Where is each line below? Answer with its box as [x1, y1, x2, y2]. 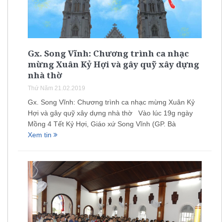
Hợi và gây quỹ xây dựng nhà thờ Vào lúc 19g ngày [28, 109, 193, 117]
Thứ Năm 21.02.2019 [28, 84, 85, 92]
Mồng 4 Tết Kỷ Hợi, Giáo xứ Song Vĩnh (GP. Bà [28, 119, 176, 128]
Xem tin [28, 130, 54, 139]
